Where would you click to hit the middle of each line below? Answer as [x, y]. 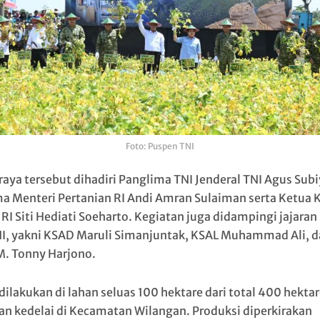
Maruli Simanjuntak [130, 235]
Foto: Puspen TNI [160, 146]
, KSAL [202, 235]
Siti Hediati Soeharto [71, 217]
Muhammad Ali [263, 235]
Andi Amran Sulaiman [186, 198]
